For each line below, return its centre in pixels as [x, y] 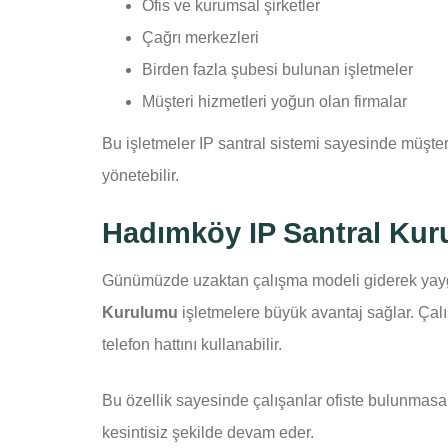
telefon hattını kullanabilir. [192, 344]
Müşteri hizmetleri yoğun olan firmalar [274, 102]
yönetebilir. [140, 176]
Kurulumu [140, 312]
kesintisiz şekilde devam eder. [208, 432]
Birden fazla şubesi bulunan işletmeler [277, 70]
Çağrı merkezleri [200, 38]
